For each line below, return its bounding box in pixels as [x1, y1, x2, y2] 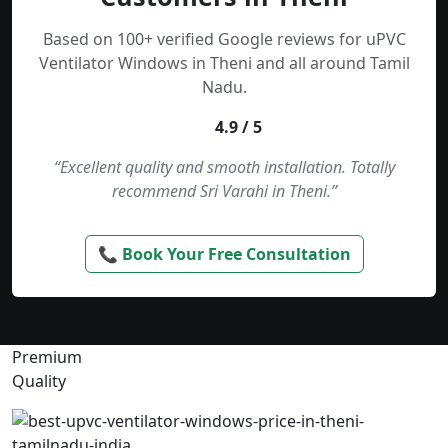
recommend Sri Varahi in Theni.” [111, 180, 337, 203]
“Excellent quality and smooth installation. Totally [53, 156, 395, 179]
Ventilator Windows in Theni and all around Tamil [38, 52, 410, 75]
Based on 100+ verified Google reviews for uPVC [42, 28, 406, 51]
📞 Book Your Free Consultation [97, 243, 351, 266]
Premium [12, 346, 82, 369]
